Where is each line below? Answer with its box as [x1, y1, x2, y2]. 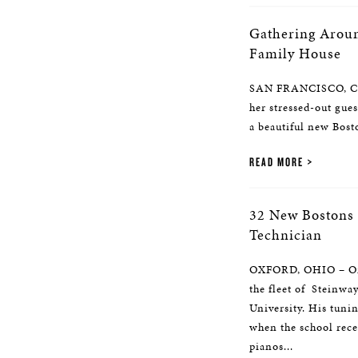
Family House [249, 43, 341, 63]
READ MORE [249, 154, 304, 169]
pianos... [249, 339, 293, 354]
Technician [249, 225, 322, 245]
